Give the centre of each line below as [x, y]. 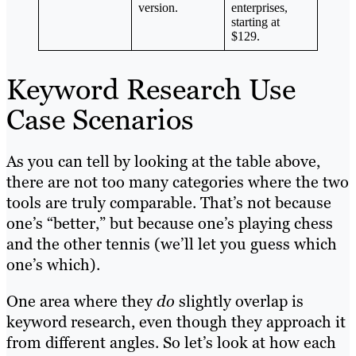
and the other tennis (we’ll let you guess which [172, 244]
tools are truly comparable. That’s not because [169, 202]
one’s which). [53, 264]
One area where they [81, 301]
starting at [255, 21]
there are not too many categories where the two [178, 182]
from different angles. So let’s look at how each [171, 342]
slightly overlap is [241, 301]
